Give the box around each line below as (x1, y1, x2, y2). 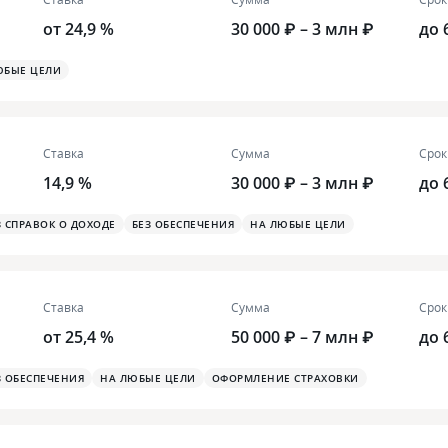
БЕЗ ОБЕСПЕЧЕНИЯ (131, 217, 234, 232)
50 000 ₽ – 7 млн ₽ (231, 326, 374, 349)
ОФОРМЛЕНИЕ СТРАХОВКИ (211, 371, 359, 386)
